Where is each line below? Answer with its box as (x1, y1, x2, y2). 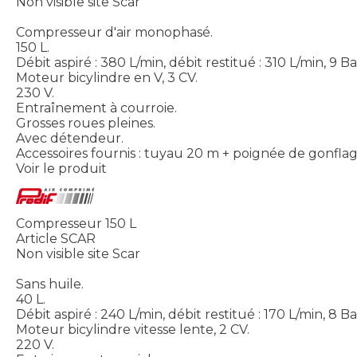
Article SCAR (16, 231, 96, 247)
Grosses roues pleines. (16, 116, 155, 131)
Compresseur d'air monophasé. (16, 25, 213, 41)
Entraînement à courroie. (16, 100, 177, 116)
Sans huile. (16, 277, 84, 292)
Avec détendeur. (16, 131, 124, 147)
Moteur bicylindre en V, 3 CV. (16, 70, 198, 86)
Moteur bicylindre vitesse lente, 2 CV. (16, 322, 249, 338)
